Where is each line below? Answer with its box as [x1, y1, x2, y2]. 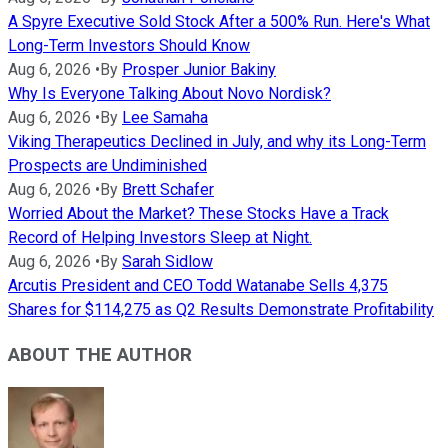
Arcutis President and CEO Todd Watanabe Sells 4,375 [8, 275, 388, 295]
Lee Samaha [122, 107, 208, 127]
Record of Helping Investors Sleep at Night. [8, 227, 312, 247]
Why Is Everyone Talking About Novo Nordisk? [8, 83, 331, 103]
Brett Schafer [122, 179, 214, 199]
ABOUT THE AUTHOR [8, 343, 192, 366]
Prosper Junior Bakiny [122, 59, 276, 79]
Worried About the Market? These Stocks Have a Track [8, 203, 389, 223]
